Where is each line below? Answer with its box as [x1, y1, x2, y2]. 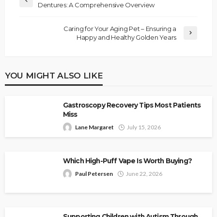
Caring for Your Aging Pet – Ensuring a [63, 24, 176, 32]
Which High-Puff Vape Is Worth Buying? [63, 156, 192, 165]
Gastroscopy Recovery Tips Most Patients [63, 101, 201, 109]
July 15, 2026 [127, 123, 161, 131]
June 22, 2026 [126, 170, 162, 177]
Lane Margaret [75, 123, 114, 131]
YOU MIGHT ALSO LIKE [5, 70, 103, 80]
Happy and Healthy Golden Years [76, 33, 176, 41]
